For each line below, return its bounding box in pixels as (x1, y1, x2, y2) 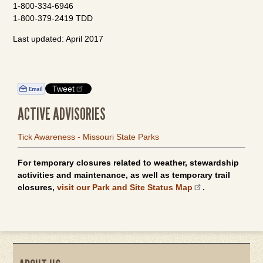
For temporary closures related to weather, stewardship (18, 158, 239, 167)
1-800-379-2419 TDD (13, 14, 93, 23)
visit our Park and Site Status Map (57, 183, 193, 192)
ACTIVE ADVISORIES (18, 104, 106, 124)
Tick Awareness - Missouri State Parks (18, 132, 159, 141)
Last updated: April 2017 (13, 34, 104, 43)
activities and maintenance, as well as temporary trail (18, 170, 230, 180)
